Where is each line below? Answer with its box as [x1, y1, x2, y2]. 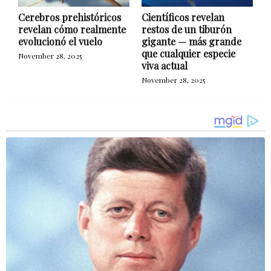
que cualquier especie [142, 47, 235, 60]
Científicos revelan [142, 10, 224, 24]
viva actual [142, 59, 188, 72]
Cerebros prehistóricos [18, 10, 121, 24]
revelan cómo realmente [18, 22, 126, 36]
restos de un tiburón [142, 22, 232, 36]
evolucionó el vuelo [18, 34, 102, 48]
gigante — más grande [142, 34, 241, 48]
